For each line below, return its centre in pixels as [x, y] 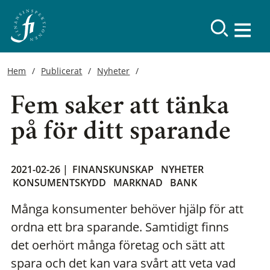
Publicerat [62, 71]
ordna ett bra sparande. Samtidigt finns [120, 227]
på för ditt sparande [121, 133]
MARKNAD [138, 183]
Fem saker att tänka [120, 108]
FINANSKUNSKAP [113, 170]
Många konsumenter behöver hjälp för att [127, 209]
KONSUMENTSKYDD [59, 183]
